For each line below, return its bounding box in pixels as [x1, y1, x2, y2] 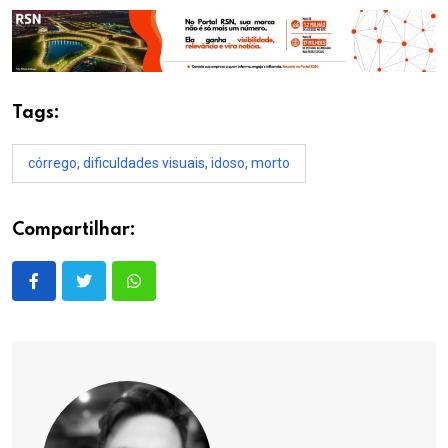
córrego [28, 155, 77, 172]
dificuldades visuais [83, 155, 205, 172]
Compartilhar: [12, 221, 136, 240]
